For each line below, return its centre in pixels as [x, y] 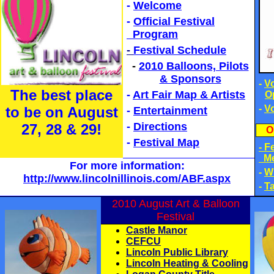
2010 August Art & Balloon [176, 204]
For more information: [127, 166]
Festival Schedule [180, 50]
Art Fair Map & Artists [189, 95]
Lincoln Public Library [177, 252]
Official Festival [174, 21]
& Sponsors [190, 79]
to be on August [61, 112]
